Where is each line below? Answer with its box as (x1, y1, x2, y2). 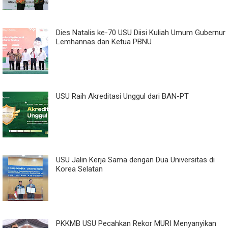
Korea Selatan (56, 164, 103, 174)
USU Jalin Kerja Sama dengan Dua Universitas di (56, 155, 215, 164)
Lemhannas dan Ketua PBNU (56, 37, 152, 46)
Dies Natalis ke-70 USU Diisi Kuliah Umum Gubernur (56, 27, 225, 37)
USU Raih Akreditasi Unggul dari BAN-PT (56, 91, 189, 101)
